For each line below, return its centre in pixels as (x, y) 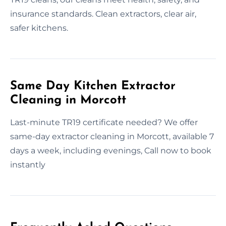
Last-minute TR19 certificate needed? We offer (104, 122)
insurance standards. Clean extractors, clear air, (103, 14)
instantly (28, 164)
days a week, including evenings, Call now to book (111, 150)
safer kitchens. (39, 28)
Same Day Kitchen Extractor (93, 86)
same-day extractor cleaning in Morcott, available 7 (112, 136)
